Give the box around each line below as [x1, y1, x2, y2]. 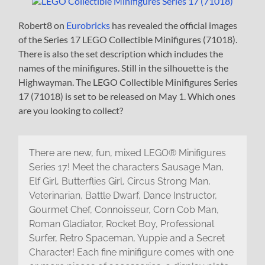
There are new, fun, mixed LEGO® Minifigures [28, 147, 226, 159]
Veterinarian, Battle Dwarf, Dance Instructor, [28, 189, 217, 201]
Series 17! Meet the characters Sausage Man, [28, 161, 224, 173]
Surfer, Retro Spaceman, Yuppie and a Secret [28, 232, 225, 244]
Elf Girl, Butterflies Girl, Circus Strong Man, [28, 175, 211, 187]
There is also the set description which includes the [18, 48, 224, 60]
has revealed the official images [110, 20, 238, 31]
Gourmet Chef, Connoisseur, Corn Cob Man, [28, 203, 219, 215]
